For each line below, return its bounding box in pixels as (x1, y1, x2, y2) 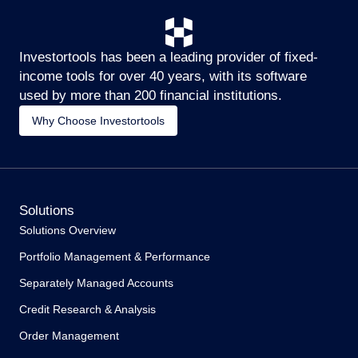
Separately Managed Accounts (19, 276, 173, 289)
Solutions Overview (19, 223, 116, 237)
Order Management (19, 328, 119, 342)
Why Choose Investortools (32, 113, 165, 127)
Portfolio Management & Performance (19, 249, 210, 263)
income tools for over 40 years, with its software (19, 68, 307, 84)
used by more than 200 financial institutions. (19, 87, 282, 103)
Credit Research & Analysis (19, 302, 156, 316)
